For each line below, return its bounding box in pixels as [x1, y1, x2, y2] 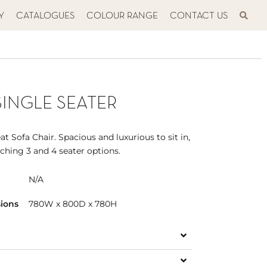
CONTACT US [170, 12, 228, 20]
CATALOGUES [16, 12, 74, 20]
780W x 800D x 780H [29, 198, 117, 209]
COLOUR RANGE [86, 12, 158, 20]
